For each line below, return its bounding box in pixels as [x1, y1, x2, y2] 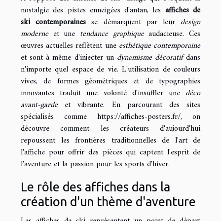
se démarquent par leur [86, 15, 181, 29]
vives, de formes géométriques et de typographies [21, 74, 200, 88]
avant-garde [21, 98, 58, 112]
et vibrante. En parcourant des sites [58, 98, 200, 112]
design [181, 15, 201, 29]
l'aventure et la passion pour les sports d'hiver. [21, 157, 170, 171]
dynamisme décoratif [116, 50, 183, 65]
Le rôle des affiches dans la [21, 179, 170, 194]
